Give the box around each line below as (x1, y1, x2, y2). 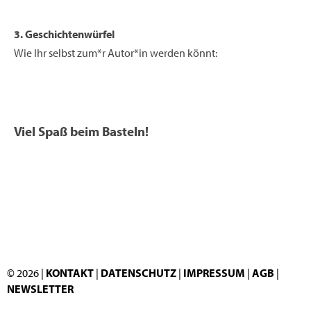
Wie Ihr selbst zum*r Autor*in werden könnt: (14, 45, 217, 60)
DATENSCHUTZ (101, 266, 178, 280)
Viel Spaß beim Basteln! (14, 122, 149, 140)
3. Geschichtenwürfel (14, 26, 115, 41)
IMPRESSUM (183, 266, 245, 280)
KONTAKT (46, 266, 94, 280)
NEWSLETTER (7, 282, 74, 296)
